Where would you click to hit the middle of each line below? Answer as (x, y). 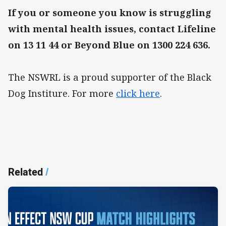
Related (25, 172)
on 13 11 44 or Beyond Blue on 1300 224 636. (110, 45)
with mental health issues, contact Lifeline (112, 29)
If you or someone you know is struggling (110, 13)
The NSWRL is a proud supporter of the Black (110, 77)
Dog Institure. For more (62, 94)
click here (138, 94)
